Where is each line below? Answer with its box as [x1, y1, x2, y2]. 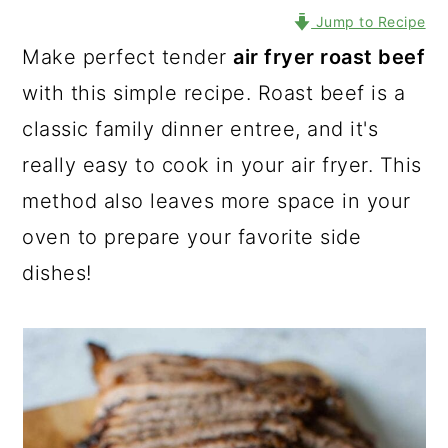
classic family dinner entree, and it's [22, 117, 379, 141]
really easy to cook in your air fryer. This [22, 153, 422, 177]
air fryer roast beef [233, 45, 426, 69]
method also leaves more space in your [22, 189, 411, 213]
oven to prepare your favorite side [22, 225, 362, 249]
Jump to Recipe [311, 13, 426, 30]
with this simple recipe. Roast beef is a [22, 81, 406, 105]
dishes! [22, 261, 92, 285]
